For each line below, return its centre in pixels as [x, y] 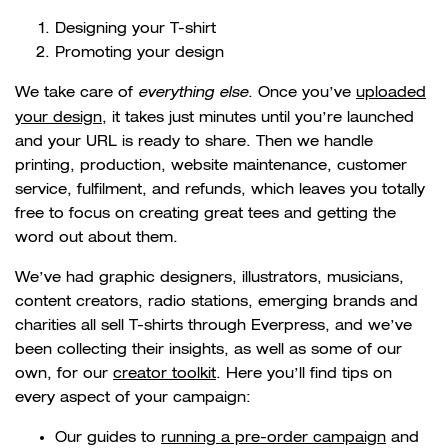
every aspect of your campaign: [133, 397]
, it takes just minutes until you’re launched [258, 117]
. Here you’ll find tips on [304, 373]
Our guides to [108, 437]
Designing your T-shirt [135, 28]
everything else [193, 92]
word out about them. [96, 237]
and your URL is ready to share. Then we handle [194, 141]
